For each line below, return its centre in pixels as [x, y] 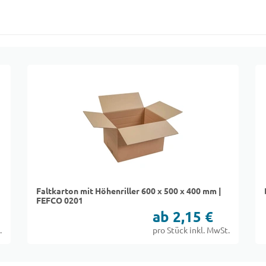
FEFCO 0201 [60, 201]
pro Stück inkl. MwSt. [191, 230]
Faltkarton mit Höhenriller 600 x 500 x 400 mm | [129, 191]
